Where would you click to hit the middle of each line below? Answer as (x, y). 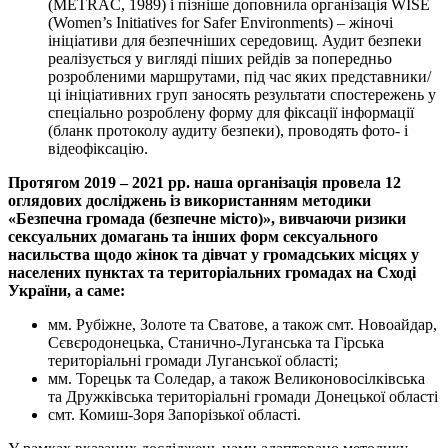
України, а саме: (66, 291)
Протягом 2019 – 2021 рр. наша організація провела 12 (204, 183)
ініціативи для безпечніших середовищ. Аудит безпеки (235, 41)
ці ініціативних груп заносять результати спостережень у (242, 95)
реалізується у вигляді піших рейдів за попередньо (220, 59)
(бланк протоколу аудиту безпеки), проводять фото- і (228, 131)
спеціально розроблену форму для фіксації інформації (231, 113)
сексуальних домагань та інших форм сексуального (193, 237)
